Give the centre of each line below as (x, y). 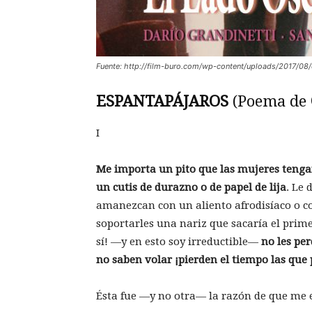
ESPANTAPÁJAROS (162, 101)
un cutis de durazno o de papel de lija (191, 187)
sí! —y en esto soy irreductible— (179, 242)
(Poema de (270, 101)
